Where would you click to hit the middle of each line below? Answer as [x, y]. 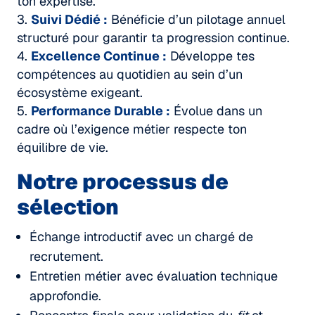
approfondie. [65, 295]
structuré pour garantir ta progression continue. [153, 37]
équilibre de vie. [63, 147]
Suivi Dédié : [69, 19]
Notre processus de [123, 181]
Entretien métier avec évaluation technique [154, 276]
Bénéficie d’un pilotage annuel [197, 19]
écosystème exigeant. [80, 92]
